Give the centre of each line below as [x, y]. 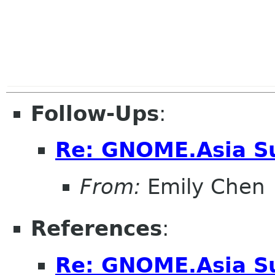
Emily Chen [203, 186]
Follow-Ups [95, 113]
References [96, 228]
